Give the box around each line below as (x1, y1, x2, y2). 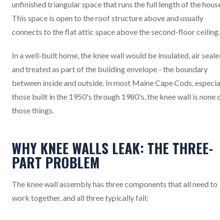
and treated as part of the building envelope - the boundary (12, 64, 208, 74)
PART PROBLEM (12, 152, 100, 172)
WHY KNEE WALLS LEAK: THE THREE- (12, 138, 213, 158)
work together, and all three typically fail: (12, 193, 148, 202)
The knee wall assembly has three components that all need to (12, 179, 218, 189)
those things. (12, 106, 54, 115)
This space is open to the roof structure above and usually (12, 13, 203, 23)
